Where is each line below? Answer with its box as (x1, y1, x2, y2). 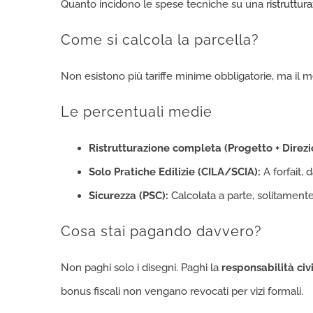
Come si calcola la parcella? (61, 31, 259, 48)
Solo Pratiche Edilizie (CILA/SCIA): (89, 166, 261, 178)
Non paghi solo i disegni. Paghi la (61, 261, 221, 274)
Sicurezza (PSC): (89, 189, 168, 202)
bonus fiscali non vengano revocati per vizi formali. (61, 285, 303, 298)
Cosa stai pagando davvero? (61, 223, 262, 240)
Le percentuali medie (61, 103, 212, 120)
